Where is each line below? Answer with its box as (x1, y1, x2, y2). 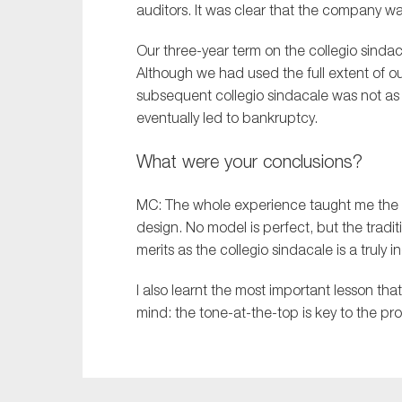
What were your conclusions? (136, 151, 363, 172)
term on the (229, 42, 309, 59)
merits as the (136, 241, 220, 258)
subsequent (136, 87, 215, 104)
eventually (136, 109, 199, 127)
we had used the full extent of (193, 65, 389, 82)
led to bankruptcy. (199, 109, 318, 127)
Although (136, 65, 193, 82)
